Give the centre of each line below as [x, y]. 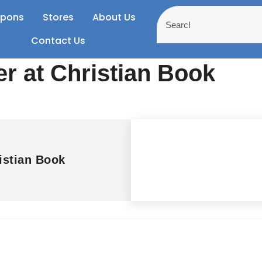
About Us [114, 17]
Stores [58, 17]
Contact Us [58, 41]
